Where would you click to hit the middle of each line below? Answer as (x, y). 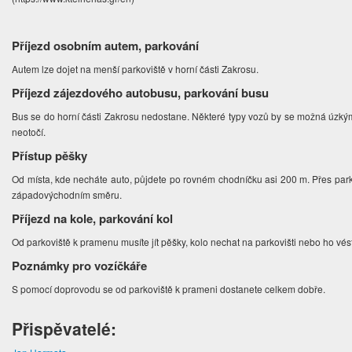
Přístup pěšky (50, 156)
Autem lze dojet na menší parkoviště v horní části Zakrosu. (137, 69)
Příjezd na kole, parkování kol (93, 219)
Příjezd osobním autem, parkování (106, 46)
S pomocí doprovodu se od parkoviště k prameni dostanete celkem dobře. (170, 289)
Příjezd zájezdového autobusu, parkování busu (141, 93)
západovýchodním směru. (68, 195)
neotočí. (30, 132)
